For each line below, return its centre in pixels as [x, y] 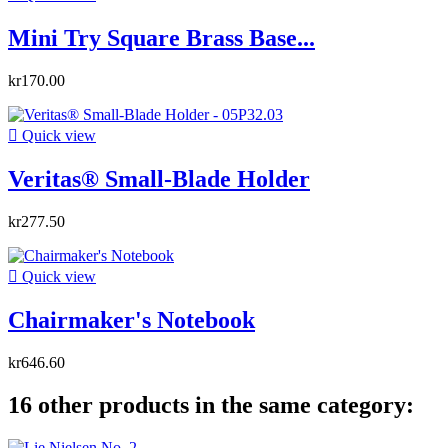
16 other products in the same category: [211, 404]
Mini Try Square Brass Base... [161, 38]
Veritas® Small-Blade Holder [159, 179]
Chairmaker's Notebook [131, 319]
